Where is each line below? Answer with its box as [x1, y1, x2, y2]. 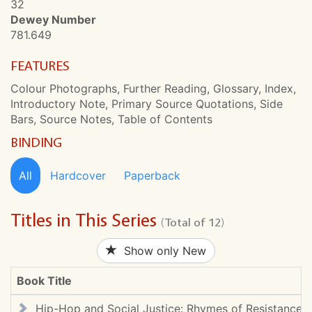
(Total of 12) [161, 214, 224, 230]
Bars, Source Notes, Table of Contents [10, 112, 212, 126]
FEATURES [10, 57, 70, 74]
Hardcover [50, 169, 106, 182]
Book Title [17, 274, 72, 288]
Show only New [117, 244, 206, 258]
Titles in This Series [10, 209, 161, 231]
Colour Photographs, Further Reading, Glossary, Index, [10, 81, 296, 95]
